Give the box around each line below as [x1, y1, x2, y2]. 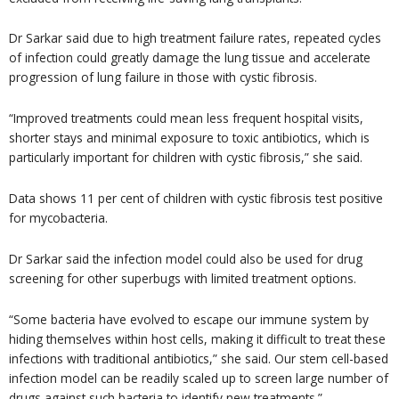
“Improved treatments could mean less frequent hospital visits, [9, 110, 363, 127]
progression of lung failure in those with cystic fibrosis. [9, 69, 317, 86]
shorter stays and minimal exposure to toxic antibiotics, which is [9, 129, 370, 147]
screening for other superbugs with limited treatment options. [9, 270, 356, 288]
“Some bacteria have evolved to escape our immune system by [9, 311, 369, 329]
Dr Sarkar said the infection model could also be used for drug [9, 250, 362, 268]
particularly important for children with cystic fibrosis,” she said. [9, 149, 362, 167]
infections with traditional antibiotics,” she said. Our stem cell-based [9, 350, 388, 368]
